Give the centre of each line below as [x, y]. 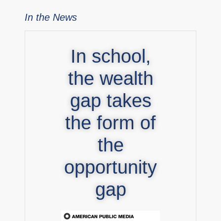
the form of [110, 123]
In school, [110, 56]
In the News [51, 17]
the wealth [110, 78]
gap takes [110, 100]
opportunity [110, 167]
